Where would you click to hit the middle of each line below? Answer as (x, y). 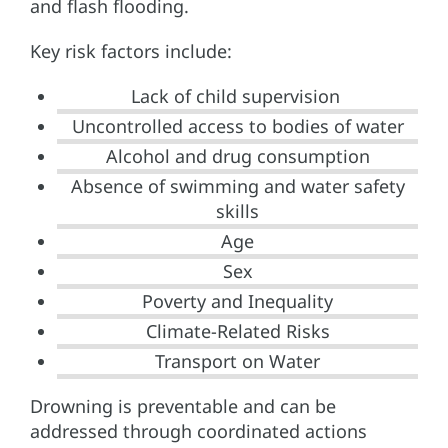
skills (237, 210)
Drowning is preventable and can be (183, 405)
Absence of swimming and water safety (237, 185)
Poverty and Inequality (237, 300)
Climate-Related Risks (237, 330)
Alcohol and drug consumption (237, 155)
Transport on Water (237, 360)
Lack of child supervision (237, 95)
